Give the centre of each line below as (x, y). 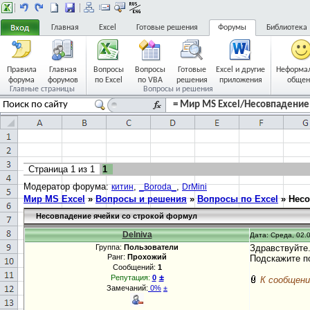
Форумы (232, 28)
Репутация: (131, 277)
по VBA (150, 80)
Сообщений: (135, 267)
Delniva (137, 235)
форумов (63, 80)
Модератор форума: (67, 186)
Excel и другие (240, 70)
